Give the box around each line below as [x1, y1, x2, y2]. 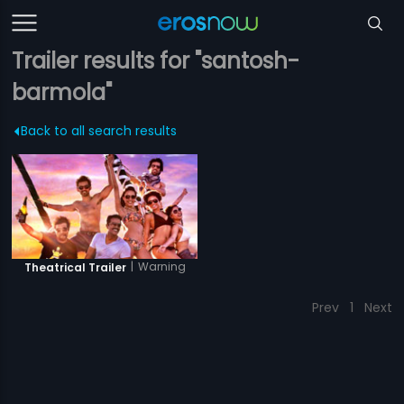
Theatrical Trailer [23, 259, 126, 275]
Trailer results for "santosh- [12, 46, 300, 76]
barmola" [12, 78, 113, 107]
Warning [137, 259, 186, 275]
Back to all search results [21, 122, 178, 140]
